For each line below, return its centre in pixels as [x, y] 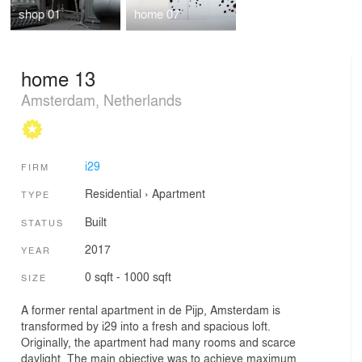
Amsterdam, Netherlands [101, 99]
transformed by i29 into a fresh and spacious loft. [146, 325]
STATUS [42, 222]
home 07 [156, 14]
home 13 [58, 78]
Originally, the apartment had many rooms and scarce [158, 341]
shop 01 [40, 14]
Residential [113, 194]
